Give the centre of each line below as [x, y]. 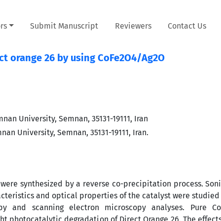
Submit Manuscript [64, 26]
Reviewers [133, 26]
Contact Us [187, 26]
